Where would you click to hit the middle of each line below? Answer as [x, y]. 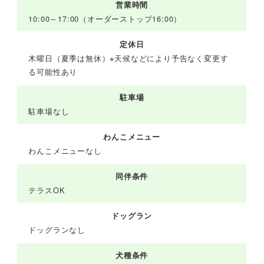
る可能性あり [53, 72]
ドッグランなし [57, 230]
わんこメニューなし [65, 151]
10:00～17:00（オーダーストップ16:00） [105, 19]
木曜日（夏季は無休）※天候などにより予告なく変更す [128, 58]
